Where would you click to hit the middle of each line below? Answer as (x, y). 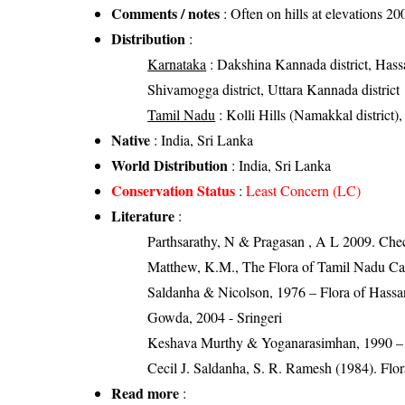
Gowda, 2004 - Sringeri (215, 316)
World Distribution (170, 165)
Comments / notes (166, 13)
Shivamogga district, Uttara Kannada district (274, 89)
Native (131, 139)
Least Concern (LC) (304, 190)
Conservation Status (174, 190)
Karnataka (177, 63)
